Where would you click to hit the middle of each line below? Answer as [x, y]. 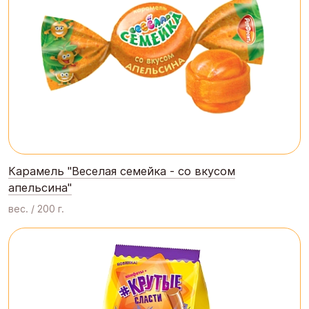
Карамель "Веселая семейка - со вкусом [122, 171]
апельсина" [40, 187]
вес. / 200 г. [36, 208]
